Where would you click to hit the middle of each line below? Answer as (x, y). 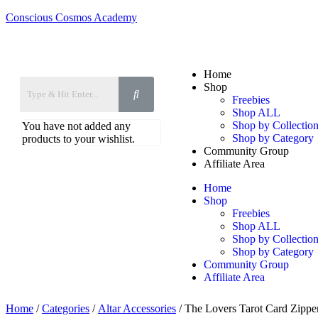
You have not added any (76, 126)
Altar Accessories (137, 308)
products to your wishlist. (78, 139)
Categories (66, 308)
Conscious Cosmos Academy (71, 17)
